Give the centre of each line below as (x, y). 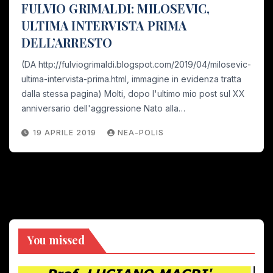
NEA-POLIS (141, 132)
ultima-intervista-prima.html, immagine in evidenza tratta (131, 79)
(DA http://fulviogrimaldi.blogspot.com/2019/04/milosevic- (136, 64)
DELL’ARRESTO (67, 42)
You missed (56, 240)
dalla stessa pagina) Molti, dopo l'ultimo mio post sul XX (133, 93)
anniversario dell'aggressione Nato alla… (103, 108)
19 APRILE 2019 (66, 132)
